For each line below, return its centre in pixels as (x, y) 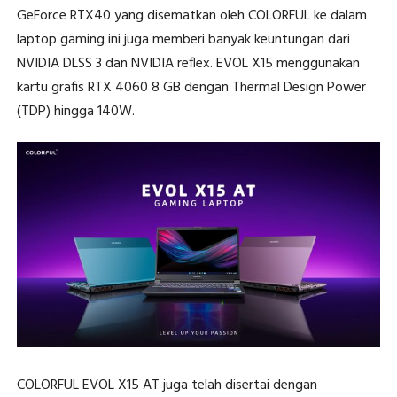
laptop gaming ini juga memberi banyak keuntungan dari (183, 40)
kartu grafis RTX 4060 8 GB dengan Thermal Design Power (191, 88)
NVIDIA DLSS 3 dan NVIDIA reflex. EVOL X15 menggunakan (188, 64)
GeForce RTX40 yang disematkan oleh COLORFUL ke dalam (191, 16)
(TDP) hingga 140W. (75, 112)
